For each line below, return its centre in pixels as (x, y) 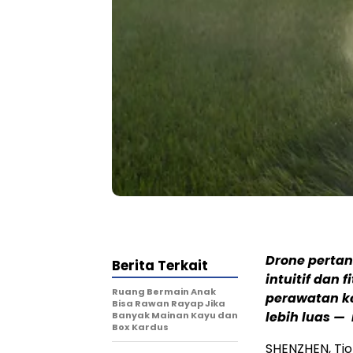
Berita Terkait (160, 265)
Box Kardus (140, 327)
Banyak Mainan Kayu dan (175, 315)
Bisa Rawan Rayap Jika (169, 303)
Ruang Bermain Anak (164, 291)
